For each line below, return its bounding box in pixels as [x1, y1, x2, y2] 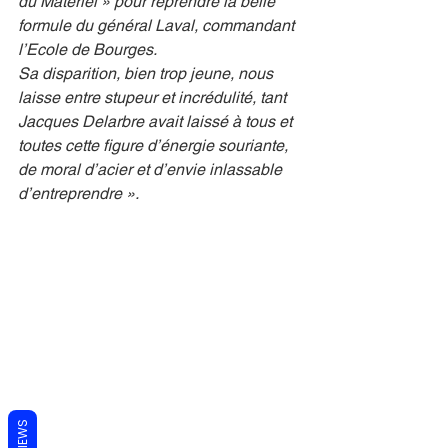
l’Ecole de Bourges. [18, 40, 157, 59]
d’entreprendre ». [18, 184, 139, 203]
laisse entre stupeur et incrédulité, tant [18, 88, 290, 107]
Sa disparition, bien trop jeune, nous [18, 64, 277, 83]
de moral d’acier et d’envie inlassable [18, 160, 286, 179]
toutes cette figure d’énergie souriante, [18, 136, 292, 155]
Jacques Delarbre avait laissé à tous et [18, 112, 296, 131]
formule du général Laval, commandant [18, 16, 298, 35]
